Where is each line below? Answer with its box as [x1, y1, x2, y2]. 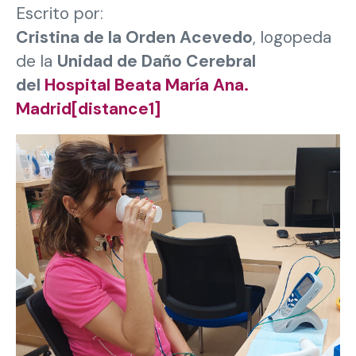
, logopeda [253, 25, 331, 48]
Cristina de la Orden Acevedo [16, 25, 253, 48]
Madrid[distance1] [16, 97, 161, 120]
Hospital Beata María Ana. [44, 73, 249, 96]
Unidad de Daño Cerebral [57, 49, 256, 72]
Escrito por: [16, 2, 103, 25]
